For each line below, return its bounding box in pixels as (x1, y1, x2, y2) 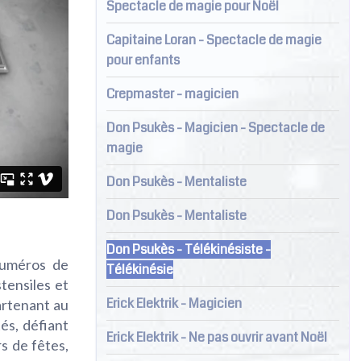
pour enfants (106, 50, 180, 69)
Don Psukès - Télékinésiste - (106, 239, 271, 259)
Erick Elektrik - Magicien (106, 293, 242, 313)
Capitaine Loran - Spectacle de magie (106, 30, 322, 49)
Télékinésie (106, 259, 173, 279)
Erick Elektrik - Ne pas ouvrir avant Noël (106, 327, 327, 346)
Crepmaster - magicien (106, 84, 239, 103)
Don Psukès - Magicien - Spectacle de (106, 118, 325, 137)
